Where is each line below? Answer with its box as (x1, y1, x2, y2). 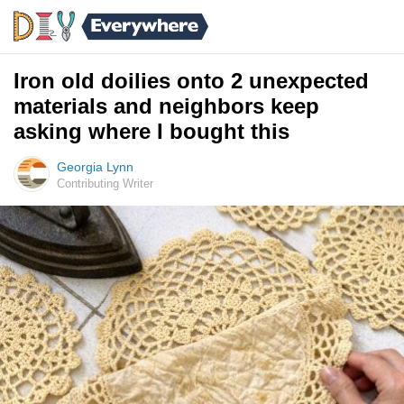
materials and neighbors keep (14, 94, 319, 118)
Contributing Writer (57, 177, 153, 190)
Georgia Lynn (57, 160, 133, 174)
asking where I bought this (14, 119, 289, 143)
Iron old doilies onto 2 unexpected (14, 69, 369, 93)
